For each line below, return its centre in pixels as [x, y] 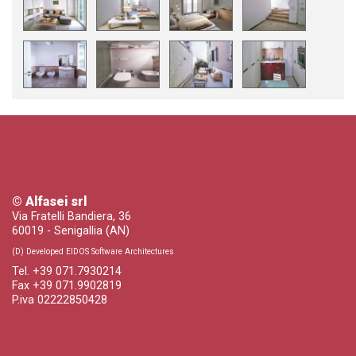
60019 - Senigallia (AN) [71, 230]
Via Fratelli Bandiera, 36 [72, 216]
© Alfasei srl [49, 201]
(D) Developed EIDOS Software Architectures [93, 251]
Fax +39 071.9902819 [67, 285]
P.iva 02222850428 [60, 300]
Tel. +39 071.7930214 [67, 271]
